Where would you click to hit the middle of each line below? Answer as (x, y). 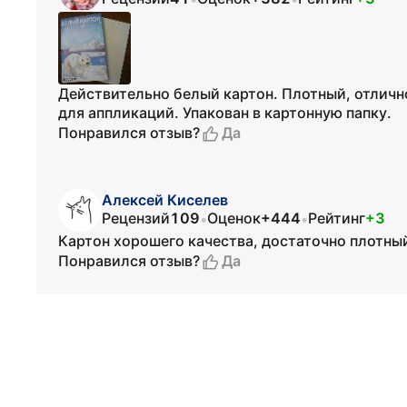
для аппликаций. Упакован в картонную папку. (225, 112)
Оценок (234, 218)
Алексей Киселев (165, 199)
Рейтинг (337, 218)
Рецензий (136, 218)
